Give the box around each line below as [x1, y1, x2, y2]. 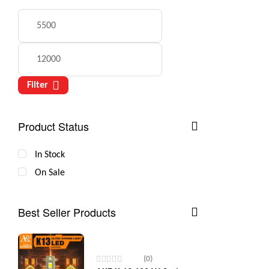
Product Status [18, 118, 89, 134]
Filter [27, 80, 48, 90]
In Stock [35, 150, 65, 160]
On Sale [35, 168, 65, 178]
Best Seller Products [18, 204, 116, 220]
